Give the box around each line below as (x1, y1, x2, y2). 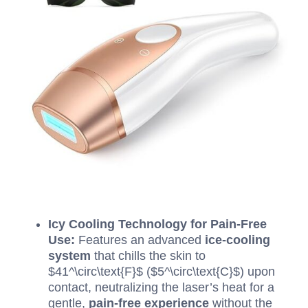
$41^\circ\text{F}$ (48, 265, 143, 278)
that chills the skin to (91, 249, 206, 263)
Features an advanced (75, 233, 205, 247)
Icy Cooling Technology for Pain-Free (48, 217, 267, 231)
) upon (240, 265, 275, 278)
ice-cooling (205, 233, 270, 247)
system (48, 249, 91, 263)
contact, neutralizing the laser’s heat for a (48, 280, 274, 294)
